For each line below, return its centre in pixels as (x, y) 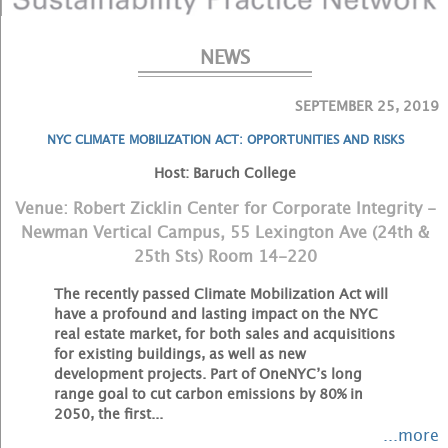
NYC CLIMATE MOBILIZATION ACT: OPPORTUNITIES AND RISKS (225, 139)
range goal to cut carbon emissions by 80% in (208, 393)
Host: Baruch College (225, 172)
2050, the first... (108, 413)
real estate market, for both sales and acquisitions (224, 333)
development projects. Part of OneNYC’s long (207, 373)
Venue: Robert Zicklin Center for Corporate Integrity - (225, 208)
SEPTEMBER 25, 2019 (367, 106)
